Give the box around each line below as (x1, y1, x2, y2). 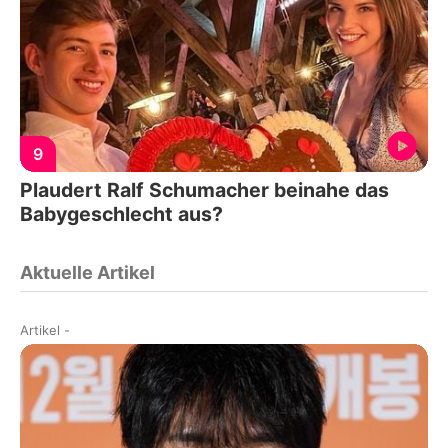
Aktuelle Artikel (20, 262, 155, 284)
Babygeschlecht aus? (20, 202, 223, 227)
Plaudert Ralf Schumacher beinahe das (20, 178, 389, 203)
